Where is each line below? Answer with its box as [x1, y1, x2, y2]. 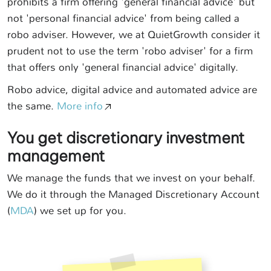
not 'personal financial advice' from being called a [7, 11, 240, 25]
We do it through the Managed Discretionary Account [7, 188, 260, 201]
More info [57, 99, 103, 113]
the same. [7, 99, 57, 113]
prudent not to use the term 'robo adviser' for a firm [7, 44, 253, 58]
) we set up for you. [34, 204, 126, 218]
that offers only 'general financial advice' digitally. [7, 60, 238, 74]
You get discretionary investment [7, 128, 244, 148]
